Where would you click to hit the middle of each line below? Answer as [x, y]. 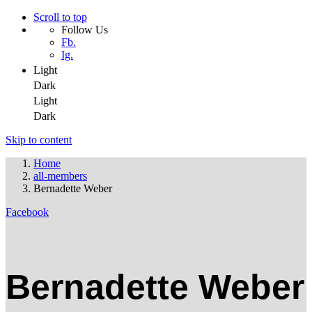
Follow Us [85, 30]
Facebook [27, 212]
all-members [60, 176]
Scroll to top [60, 17]
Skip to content [39, 140]
